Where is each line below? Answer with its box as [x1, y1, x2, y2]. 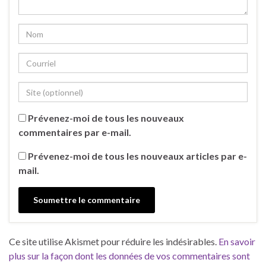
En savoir [218, 236, 255, 248]
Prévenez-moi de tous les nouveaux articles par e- [28, 150, 247, 162]
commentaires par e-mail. [18, 126, 131, 138]
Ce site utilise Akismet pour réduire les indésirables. [9, 236, 218, 248]
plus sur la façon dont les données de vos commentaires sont [9, 250, 250, 262]
